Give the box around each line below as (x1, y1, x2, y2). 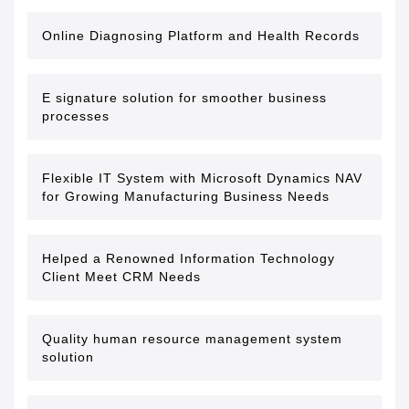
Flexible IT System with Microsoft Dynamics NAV (42, 171, 362, 185)
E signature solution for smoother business (42, 90, 327, 105)
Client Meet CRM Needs (42, 269, 201, 284)
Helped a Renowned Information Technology (42, 251, 335, 266)
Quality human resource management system (42, 331, 342, 346)
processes (42, 109, 110, 123)
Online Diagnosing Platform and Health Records (42, 28, 360, 43)
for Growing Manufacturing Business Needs (42, 189, 330, 204)
